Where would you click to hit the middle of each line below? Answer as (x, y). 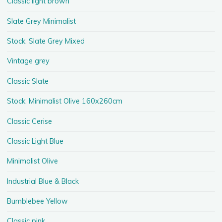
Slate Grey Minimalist (42, 21)
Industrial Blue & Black (43, 181)
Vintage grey (28, 61)
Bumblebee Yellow (38, 201)
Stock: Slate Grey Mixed (46, 41)
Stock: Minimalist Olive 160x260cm (65, 101)
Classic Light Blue (35, 141)
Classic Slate (28, 81)
